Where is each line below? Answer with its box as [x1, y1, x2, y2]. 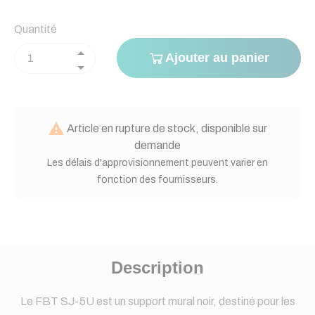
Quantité [14, 23, 57, 35]
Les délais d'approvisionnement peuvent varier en [47, 157, 268, 168]
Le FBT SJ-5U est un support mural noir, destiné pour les [20, 295, 295, 307]
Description [111, 258, 204, 277]
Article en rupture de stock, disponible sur [65, 122, 267, 134]
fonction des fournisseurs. [97, 174, 218, 185]
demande [134, 139, 181, 151]
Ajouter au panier [165, 51, 270, 65]
